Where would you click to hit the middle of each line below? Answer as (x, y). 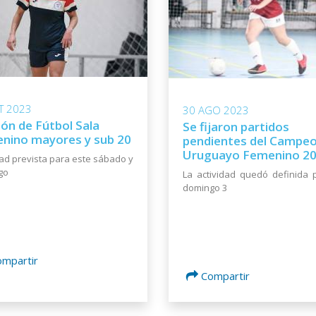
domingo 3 (205, 188)
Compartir (225, 276)
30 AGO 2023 (216, 110)
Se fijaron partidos (236, 127)
